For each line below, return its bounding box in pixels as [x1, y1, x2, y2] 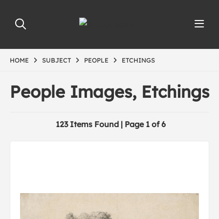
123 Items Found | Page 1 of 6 [56, 119, 166, 129]
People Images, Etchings [10, 81, 209, 102]
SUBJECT [42, 56, 71, 64]
